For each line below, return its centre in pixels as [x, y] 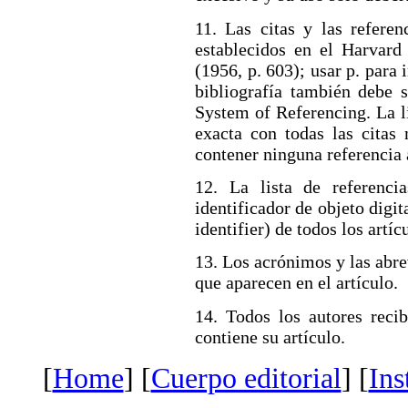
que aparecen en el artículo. [296, 283]
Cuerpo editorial [246, 379]
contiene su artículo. [270, 337]
